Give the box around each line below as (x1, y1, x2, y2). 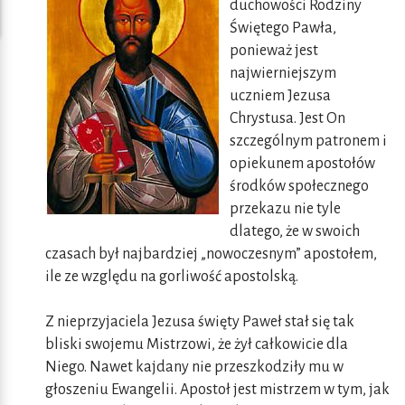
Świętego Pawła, (230, 20, 336, 37)
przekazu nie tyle (230, 201, 341, 218)
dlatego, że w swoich (230, 223, 360, 240)
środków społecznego (230, 178, 369, 195)
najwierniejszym (230, 65, 336, 82)
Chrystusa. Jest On (230, 110, 345, 127)
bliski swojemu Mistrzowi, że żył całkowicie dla (45, 336, 348, 353)
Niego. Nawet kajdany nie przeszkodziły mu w (45, 359, 344, 376)
